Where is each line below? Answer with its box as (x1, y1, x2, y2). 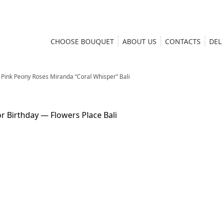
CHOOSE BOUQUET (51, 37, 114, 46)
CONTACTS (165, 37, 201, 46)
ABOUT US (122, 37, 157, 46)
